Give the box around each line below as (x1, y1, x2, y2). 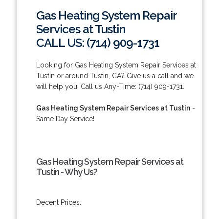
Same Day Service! (36, 114, 94, 123)
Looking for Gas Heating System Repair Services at (36, 61, 196, 69)
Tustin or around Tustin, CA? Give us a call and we (36, 71, 194, 80)
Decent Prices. (36, 198, 81, 206)
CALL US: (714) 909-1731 (36, 35, 159, 50)
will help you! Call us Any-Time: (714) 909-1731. (36, 82, 184, 90)
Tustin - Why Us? (36, 166, 97, 177)
